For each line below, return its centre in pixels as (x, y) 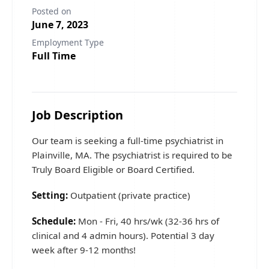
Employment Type (68, 42)
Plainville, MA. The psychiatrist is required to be (132, 155)
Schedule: (55, 221)
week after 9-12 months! (85, 250)
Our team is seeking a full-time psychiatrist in (128, 141)
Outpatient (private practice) (129, 195)
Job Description (77, 115)
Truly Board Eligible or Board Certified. (116, 169)
